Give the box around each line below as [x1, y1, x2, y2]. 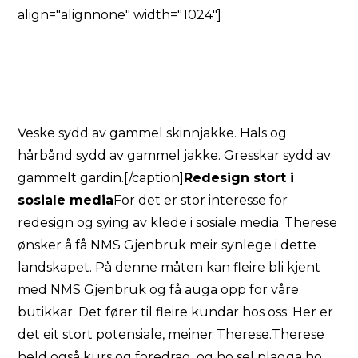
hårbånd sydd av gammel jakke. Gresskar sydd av [18, 148, 332, 163]
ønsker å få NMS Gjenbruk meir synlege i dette [18, 237, 317, 253]
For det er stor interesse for [113, 193, 288, 208]
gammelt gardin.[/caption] [18, 170, 185, 185]
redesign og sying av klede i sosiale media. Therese [18, 215, 338, 230]
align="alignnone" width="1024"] [18, 7, 222, 22]
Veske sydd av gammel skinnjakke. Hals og [18, 125, 288, 141]
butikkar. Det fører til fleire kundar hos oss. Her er [18, 304, 334, 320]
